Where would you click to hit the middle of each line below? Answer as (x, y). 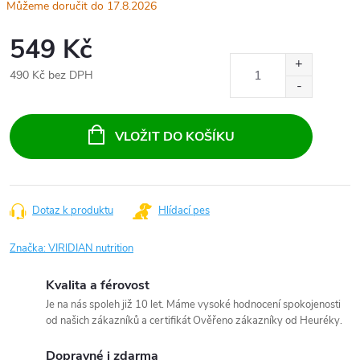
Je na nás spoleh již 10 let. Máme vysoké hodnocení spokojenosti (193, 305)
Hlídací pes (184, 211)
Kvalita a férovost (98, 285)
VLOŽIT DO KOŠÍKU (174, 137)
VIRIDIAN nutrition (91, 248)
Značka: (29, 248)
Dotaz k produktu (73, 211)
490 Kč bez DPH (51, 75)
